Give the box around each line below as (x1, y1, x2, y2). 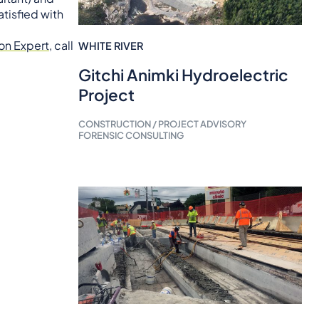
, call (49, 37, 73, 53)
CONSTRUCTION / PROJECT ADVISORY (78, 118, 246, 130)
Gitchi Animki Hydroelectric (78, 65, 288, 85)
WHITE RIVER (78, 39, 143, 53)
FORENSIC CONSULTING (78, 130, 184, 142)
